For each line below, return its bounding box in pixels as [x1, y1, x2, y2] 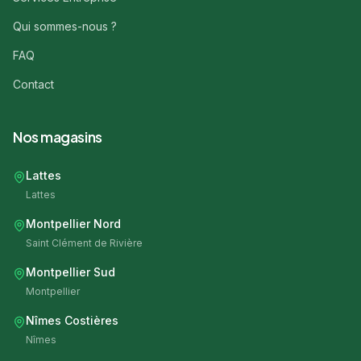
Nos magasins [13, 127, 102, 146]
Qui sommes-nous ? [13, 19, 117, 33]
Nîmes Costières [26, 313, 118, 327]
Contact [13, 77, 54, 91]
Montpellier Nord [26, 217, 121, 230]
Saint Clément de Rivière [26, 237, 143, 249]
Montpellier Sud [26, 265, 115, 279]
